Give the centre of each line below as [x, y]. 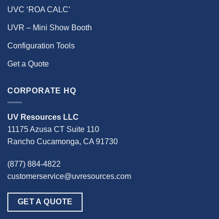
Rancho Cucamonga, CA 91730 [63, 142]
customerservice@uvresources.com [69, 176]
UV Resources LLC [43, 117]
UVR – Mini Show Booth [50, 27]
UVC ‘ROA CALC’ [39, 9]
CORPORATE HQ [42, 90]
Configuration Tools [41, 45]
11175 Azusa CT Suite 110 [53, 130]
